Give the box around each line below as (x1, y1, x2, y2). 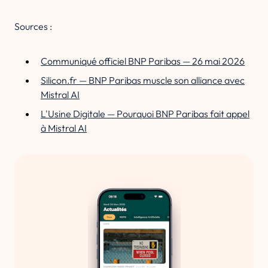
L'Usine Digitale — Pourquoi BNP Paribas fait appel (41, 108, 249, 120)
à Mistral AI (41, 122, 87, 134)
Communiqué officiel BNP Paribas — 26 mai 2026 (41, 55, 245, 67)
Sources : (14, 20, 52, 32)
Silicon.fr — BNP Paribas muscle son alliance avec (41, 74, 245, 86)
